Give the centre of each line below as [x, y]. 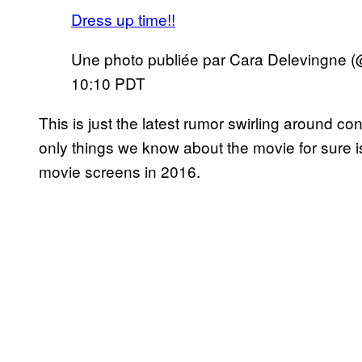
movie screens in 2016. [120, 170]
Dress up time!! [123, 19]
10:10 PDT [108, 82]
